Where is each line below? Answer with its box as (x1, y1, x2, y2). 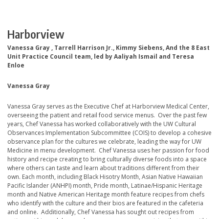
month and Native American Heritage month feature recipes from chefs (7, 190, 204, 199)
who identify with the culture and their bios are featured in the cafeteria (7, 199, 203, 208)
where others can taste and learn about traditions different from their (7, 164, 199, 173)
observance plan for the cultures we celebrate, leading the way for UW (7, 137, 201, 146)
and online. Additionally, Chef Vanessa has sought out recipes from (7, 208, 194, 217)
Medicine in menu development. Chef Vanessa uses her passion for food (7, 146, 209, 155)
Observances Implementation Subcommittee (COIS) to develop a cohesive (7, 129, 212, 137)
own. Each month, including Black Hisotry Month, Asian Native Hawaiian (7, 173, 203, 181)
